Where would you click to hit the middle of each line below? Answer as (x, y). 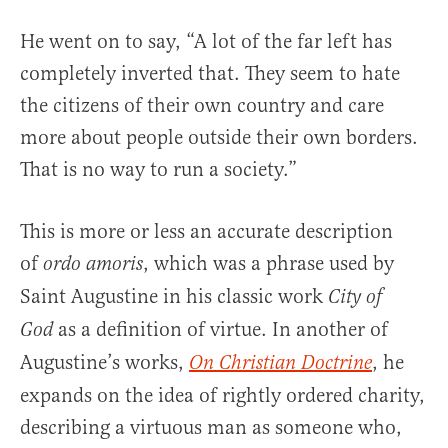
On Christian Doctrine (280, 364)
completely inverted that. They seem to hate (210, 74)
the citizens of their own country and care (202, 106)
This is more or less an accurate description (206, 232)
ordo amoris (93, 265)
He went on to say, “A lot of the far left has (206, 42)
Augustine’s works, (104, 363)
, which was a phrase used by (268, 264)
